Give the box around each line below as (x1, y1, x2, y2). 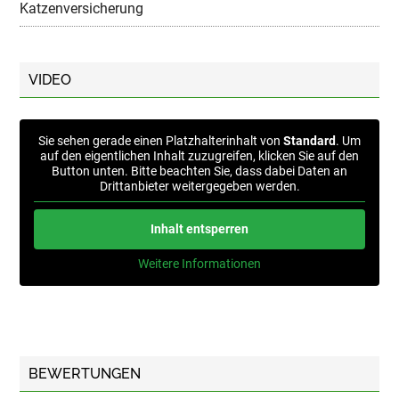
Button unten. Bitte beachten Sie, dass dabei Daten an (52, 163, 347, 178)
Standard (283, 133, 336, 148)
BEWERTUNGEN (28, 365, 142, 383)
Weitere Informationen (138, 256, 261, 271)
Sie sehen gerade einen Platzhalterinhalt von (38, 133, 283, 148)
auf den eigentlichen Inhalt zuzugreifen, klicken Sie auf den (40, 148, 359, 163)
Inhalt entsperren (151, 221, 248, 236)
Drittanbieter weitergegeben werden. (99, 178, 300, 193)
